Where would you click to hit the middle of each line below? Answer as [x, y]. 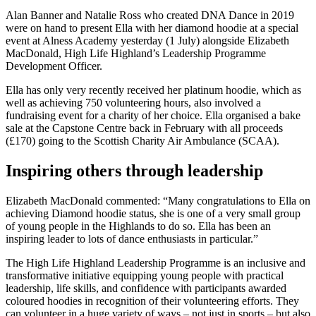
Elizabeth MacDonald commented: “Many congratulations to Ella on [158, 200]
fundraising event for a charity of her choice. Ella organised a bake [153, 115]
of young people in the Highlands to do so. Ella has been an [138, 226]
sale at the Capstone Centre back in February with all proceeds [144, 128]
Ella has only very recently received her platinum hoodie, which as [153, 90]
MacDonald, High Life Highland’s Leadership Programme [136, 53]
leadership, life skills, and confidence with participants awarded [146, 288]
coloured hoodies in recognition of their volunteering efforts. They [152, 300]
